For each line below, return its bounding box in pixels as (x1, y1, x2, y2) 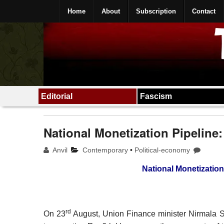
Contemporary (82, 145, 128, 154)
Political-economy (134, 145, 190, 154)
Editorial (41, 92, 72, 100)
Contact (192, 7, 215, 15)
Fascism (140, 92, 172, 100)
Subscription (136, 7, 176, 15)
